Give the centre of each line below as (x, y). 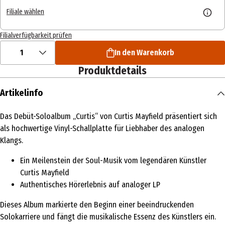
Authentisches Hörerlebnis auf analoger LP (90, 185)
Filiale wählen (25, 12)
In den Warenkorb (144, 53)
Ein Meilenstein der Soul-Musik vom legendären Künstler (113, 161)
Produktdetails (113, 71)
